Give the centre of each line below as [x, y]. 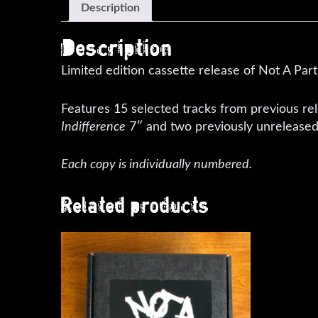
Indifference [93, 126]
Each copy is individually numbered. [156, 164]
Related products [135, 204]
